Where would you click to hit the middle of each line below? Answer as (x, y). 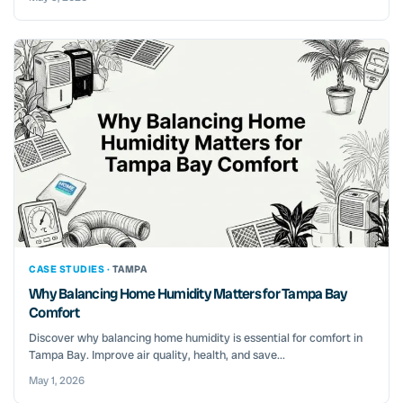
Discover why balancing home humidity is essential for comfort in (196, 338)
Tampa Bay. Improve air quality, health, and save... (157, 355)
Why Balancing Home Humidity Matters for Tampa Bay (188, 294)
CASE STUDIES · (71, 269)
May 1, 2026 (57, 381)
